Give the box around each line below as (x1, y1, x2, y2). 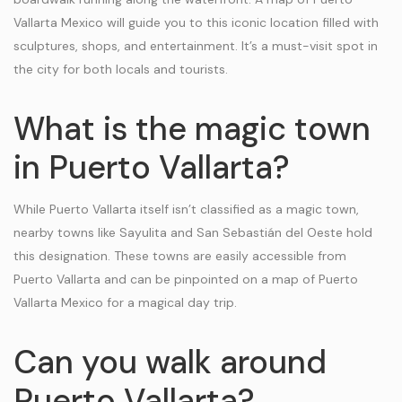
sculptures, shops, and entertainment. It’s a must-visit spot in (13, 38, 378, 54)
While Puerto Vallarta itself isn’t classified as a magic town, (13, 201, 359, 217)
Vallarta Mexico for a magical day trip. (13, 294, 237, 310)
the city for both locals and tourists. (13, 61, 228, 77)
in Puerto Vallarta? (13, 146, 290, 188)
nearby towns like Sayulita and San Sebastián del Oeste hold (13, 224, 372, 240)
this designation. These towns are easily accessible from (13, 248, 346, 264)
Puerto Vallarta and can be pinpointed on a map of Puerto (13, 271, 358, 287)
